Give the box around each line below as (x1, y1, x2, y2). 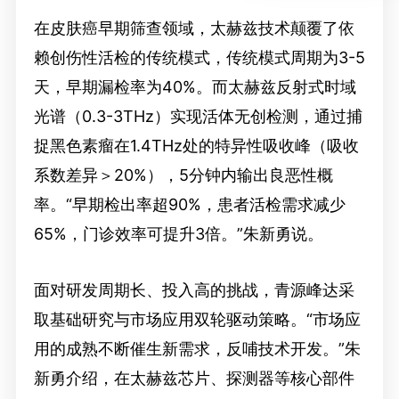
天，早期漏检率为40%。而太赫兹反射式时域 (33, 77, 356, 96)
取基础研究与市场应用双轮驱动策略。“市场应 (33, 309, 361, 329)
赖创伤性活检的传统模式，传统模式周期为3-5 (33, 47, 365, 67)
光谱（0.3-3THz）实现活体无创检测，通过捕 (33, 106, 362, 126)
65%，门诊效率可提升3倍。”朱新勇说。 (33, 224, 323, 243)
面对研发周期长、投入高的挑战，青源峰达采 (33, 280, 354, 299)
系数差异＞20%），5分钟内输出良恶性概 (33, 165, 333, 184)
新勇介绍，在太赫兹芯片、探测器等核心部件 (33, 368, 354, 387)
